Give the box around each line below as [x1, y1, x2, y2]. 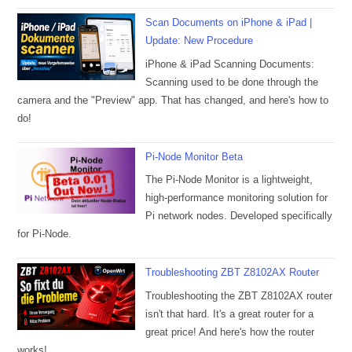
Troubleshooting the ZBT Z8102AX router [145, 289, 333, 302]
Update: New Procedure [145, 35, 254, 47]
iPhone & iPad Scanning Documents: [145, 57, 315, 70]
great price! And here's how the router [145, 325, 315, 338]
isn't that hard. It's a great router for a [145, 307, 314, 320]
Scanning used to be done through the [145, 75, 319, 88]
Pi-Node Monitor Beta [145, 150, 244, 163]
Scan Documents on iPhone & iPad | [145, 16, 313, 29]
